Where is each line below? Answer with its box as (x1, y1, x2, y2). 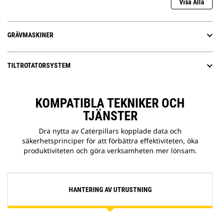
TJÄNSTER (82, 109, 137, 124)
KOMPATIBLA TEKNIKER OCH (35, 96, 185, 111)
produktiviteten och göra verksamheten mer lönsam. (23, 146, 197, 156)
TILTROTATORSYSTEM (7, 61, 71, 70)
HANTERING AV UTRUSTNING (68, 186, 152, 194)
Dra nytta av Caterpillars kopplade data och (38, 126, 182, 136)
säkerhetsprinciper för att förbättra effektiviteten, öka (22, 136, 198, 146)
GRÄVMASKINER (7, 31, 54, 39)
